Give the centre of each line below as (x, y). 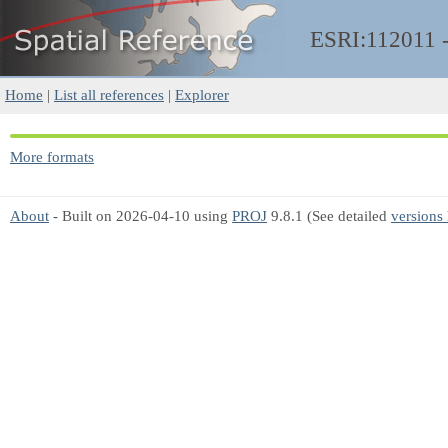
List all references (109, 94)
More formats (52, 156)
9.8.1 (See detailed (329, 215)
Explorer (202, 94)
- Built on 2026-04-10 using (140, 215)
